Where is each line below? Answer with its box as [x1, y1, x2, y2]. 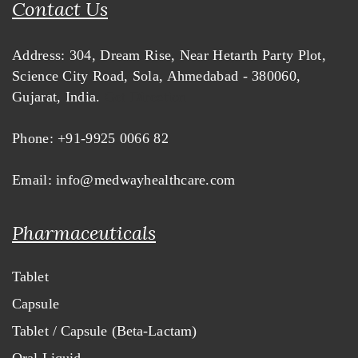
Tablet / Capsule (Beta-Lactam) [12, 323, 197, 339]
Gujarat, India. [12, 89, 105, 105]
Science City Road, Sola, [12, 68, 167, 84]
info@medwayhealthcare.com [51, 172, 236, 188]
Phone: [12, 130, 54, 146]
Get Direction [104, 89, 187, 105]
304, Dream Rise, [69, 47, 180, 63]
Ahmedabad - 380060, [166, 68, 301, 84]
